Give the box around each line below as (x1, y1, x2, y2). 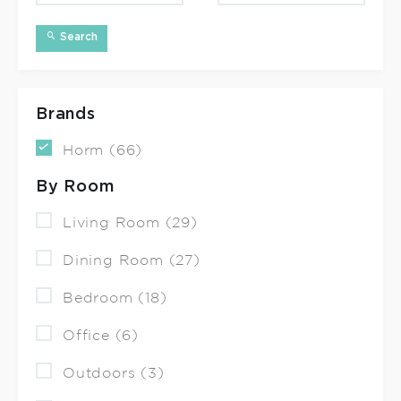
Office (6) (63, 328, 139, 343)
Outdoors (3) (63, 366, 165, 380)
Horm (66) (63, 143, 143, 158)
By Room (36, 179, 115, 194)
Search (56, 32, 98, 42)
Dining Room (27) (63, 253, 200, 268)
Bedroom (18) (63, 291, 167, 305)
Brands (36, 107, 96, 122)
